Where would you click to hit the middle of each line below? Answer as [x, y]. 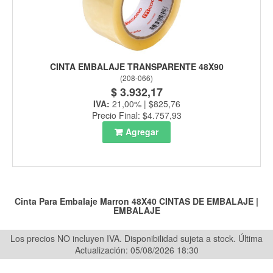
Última [250, 239]
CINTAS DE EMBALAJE [206, 201]
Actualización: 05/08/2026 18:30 [136, 250]
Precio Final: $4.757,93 [136, 115]
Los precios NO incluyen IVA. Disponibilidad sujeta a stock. [124, 239]
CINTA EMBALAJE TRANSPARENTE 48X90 [136, 67]
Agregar [142, 132]
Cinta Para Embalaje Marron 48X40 [86, 201]
